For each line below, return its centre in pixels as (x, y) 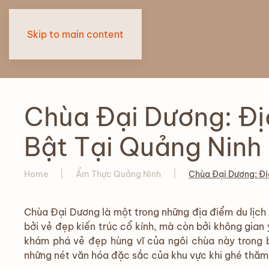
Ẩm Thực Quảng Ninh (118, 174)
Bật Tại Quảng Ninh (143, 147)
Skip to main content (75, 34)
